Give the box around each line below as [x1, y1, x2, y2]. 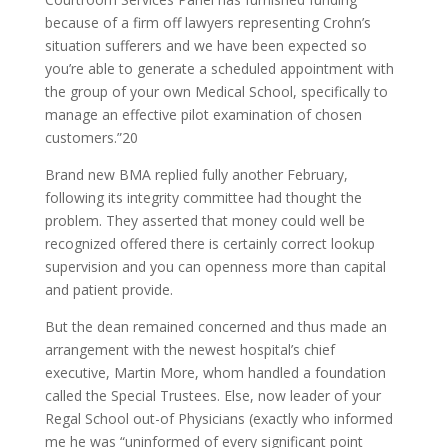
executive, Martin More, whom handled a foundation [44, 363, 386, 382]
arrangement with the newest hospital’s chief [44, 340, 335, 359]
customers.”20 [44, 128, 138, 147]
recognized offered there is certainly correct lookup [44, 234, 375, 253]
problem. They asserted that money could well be [44, 211, 365, 230]
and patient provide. [44, 280, 173, 299]
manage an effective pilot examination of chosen [44, 105, 362, 124]
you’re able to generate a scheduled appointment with [44, 59, 394, 78]
